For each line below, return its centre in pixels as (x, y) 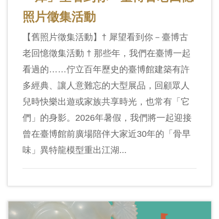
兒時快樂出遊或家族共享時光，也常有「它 (106, 102)
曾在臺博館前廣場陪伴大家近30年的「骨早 (107, 134)
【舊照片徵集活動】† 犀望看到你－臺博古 (105, 37)
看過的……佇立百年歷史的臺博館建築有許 (106, 70)
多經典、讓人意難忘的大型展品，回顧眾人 (106, 86)
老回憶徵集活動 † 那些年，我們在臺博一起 (107, 54)
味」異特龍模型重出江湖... (75, 150)
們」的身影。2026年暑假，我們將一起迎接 (107, 118)
